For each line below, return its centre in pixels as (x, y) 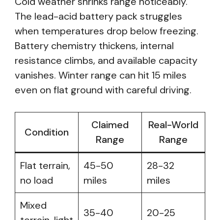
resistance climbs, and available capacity (106, 60)
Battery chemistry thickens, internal (94, 46)
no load (37, 180)
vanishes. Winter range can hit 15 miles (101, 75)
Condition (47, 132)
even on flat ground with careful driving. (103, 90)
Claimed (110, 125)
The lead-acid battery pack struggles (98, 16)
